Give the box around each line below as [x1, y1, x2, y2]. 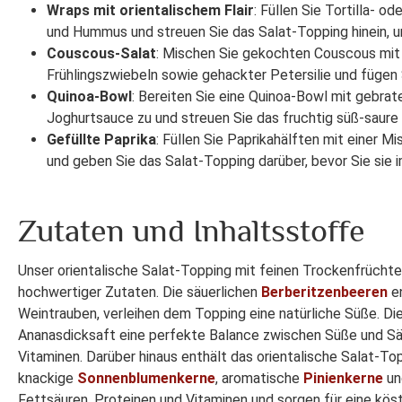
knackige [18, 370, 77, 388]
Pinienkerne [303, 370, 383, 388]
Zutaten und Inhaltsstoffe [18, 213, 365, 249]
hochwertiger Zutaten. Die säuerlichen [18, 284, 261, 301]
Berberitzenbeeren [261, 284, 388, 301]
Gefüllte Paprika [47, 131, 156, 149]
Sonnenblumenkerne [77, 370, 215, 388]
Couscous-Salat [47, 45, 156, 63]
